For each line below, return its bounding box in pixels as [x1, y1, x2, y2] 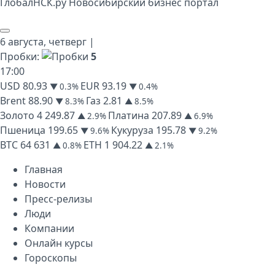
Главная [25, 163, 63, 176]
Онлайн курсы [25, 236, 93, 250]
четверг [48, 35, 87, 48]
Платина [108, 109, 149, 122]
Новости [25, 177, 66, 191]
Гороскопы [25, 251, 77, 265]
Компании [25, 222, 74, 235]
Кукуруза [111, 123, 153, 137]
